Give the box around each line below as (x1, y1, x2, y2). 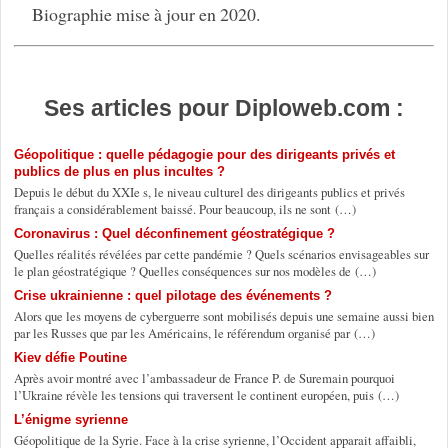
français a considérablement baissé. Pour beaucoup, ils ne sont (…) (13, 199, 356, 218)
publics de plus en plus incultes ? (13, 163, 225, 179)
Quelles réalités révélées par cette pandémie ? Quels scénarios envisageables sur (13, 244, 429, 263)
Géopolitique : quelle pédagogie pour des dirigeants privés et (13, 146, 395, 162)
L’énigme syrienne (13, 411, 128, 427)
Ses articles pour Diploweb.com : (44, 94, 404, 121)
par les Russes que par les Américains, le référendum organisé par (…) (13, 323, 375, 342)
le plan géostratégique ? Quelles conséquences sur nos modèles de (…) (13, 261, 376, 280)
